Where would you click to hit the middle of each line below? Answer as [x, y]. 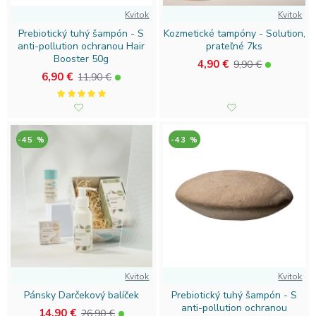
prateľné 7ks [235, 47]
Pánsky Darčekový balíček [81, 296]
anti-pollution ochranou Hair [81, 47]
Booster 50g [81, 59]
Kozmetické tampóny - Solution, [234, 34]
